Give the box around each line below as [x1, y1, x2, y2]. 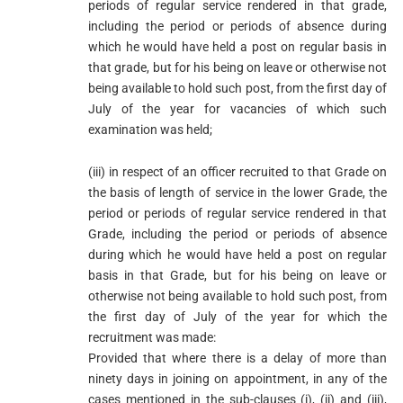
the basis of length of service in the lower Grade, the [87, 184, 388, 200]
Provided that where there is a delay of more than [87, 350, 388, 365]
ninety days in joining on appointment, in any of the [87, 371, 388, 386]
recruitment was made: [87, 329, 216, 345]
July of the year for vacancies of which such [87, 101, 388, 116]
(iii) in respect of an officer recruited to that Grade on [87, 164, 388, 179]
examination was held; [87, 121, 212, 137]
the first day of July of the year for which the [87, 309, 388, 324]
